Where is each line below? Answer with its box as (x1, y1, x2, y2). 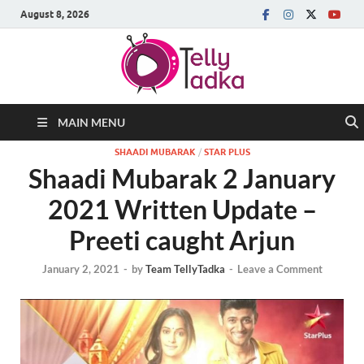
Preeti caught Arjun (69, 224, 295, 256)
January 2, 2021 (41, 262, 119, 276)
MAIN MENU (58, 115, 125, 129)
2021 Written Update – (47, 193, 317, 225)
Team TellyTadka (145, 262, 225, 276)
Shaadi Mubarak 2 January (28, 162, 336, 194)
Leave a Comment (236, 262, 323, 276)
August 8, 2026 (20, 7, 89, 20)
